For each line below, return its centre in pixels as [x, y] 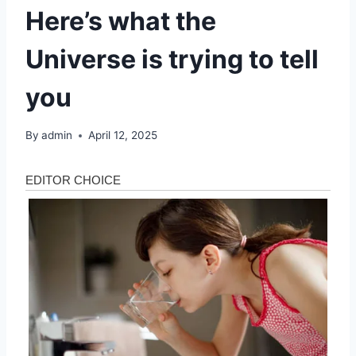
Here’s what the [121, 21]
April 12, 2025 [123, 135]
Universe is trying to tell [172, 59]
